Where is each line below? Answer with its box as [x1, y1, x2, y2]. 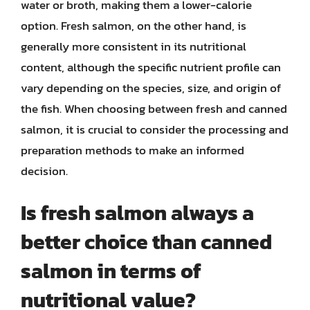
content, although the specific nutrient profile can [21, 57, 281, 76]
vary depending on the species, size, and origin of [21, 78, 281, 97]
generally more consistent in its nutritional [21, 37, 246, 55]
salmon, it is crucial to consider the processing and [21, 120, 289, 138]
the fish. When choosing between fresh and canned [21, 99, 287, 118]
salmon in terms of [21, 255, 201, 286]
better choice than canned [21, 226, 272, 257]
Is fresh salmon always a [21, 197, 254, 228]
